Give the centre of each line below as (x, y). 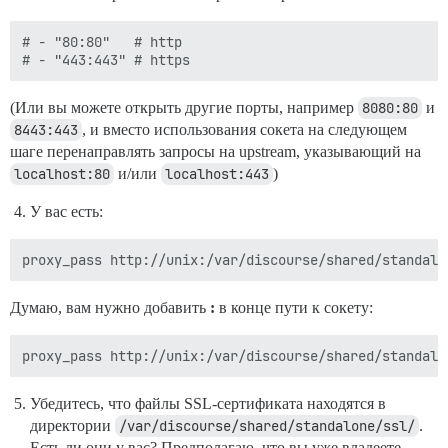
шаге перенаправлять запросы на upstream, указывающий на (215, 151)
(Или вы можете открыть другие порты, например (184, 107)
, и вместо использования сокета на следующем (244, 129)
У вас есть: (66, 211)
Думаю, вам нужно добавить (110, 307)
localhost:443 (217, 173)
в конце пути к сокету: (294, 307)
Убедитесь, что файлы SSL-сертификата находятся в (208, 403)
